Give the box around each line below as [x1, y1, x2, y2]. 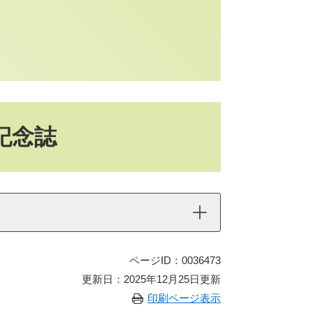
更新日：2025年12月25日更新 [82, 273, 221, 285]
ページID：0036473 [129, 254, 221, 266]
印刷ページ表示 [147, 292, 221, 304]
